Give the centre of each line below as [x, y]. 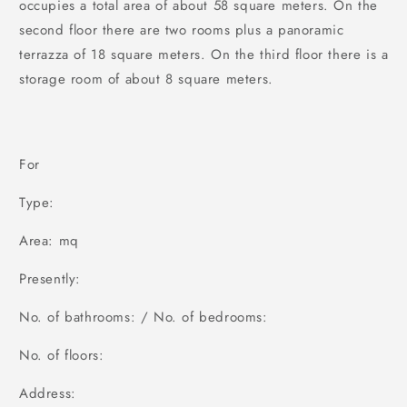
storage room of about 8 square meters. [146, 79]
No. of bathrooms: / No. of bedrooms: [144, 317]
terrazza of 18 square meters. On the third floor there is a [204, 54]
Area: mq [49, 240]
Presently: [50, 278]
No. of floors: [62, 355]
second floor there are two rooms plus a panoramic [182, 30]
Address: [48, 393]
